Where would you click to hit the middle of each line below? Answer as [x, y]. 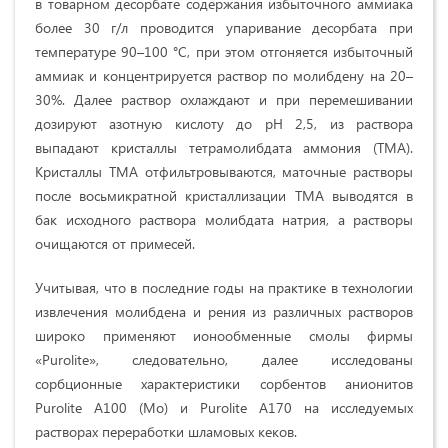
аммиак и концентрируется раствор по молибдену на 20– [224, 76]
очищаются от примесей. [115, 244]
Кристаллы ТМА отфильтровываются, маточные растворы [224, 172]
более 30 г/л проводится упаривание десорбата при [224, 28]
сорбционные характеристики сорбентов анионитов [224, 384]
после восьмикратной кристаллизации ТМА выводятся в [224, 196]
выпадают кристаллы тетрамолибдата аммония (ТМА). [224, 148]
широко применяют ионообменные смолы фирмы [224, 336]
